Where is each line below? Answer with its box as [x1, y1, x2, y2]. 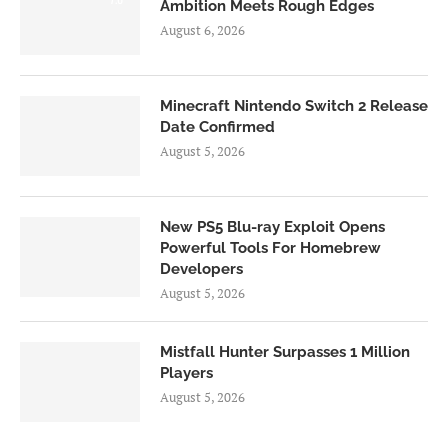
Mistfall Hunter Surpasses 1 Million [160, 342, 410, 361]
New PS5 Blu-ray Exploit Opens [160, 217, 385, 236]
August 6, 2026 [160, 20, 245, 39]
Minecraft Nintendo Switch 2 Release [160, 96, 428, 115]
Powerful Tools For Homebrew [160, 238, 381, 257]
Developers [160, 259, 243, 278]
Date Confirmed [160, 117, 275, 136]
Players [160, 363, 213, 382]
